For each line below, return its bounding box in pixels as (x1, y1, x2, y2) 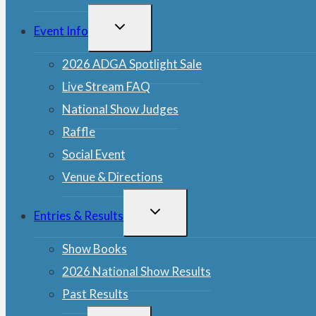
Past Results (62, 286, 128, 301)
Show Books (62, 241, 127, 256)
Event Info (34, 23, 88, 38)
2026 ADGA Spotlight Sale (62, 56, 202, 71)
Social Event (62, 146, 126, 162)
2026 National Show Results (62, 263, 211, 279)
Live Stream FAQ (62, 78, 150, 94)
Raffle (62, 123, 95, 139)
